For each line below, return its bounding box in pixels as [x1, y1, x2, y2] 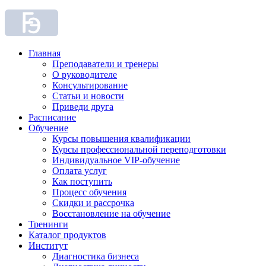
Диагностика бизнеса [52, 251, 139, 261]
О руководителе [52, 69, 117, 80]
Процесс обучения [52, 187, 126, 197]
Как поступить [52, 176, 112, 186]
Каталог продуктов [28, 230, 106, 240]
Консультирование [52, 80, 128, 90]
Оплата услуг [52, 166, 107, 176]
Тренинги [28, 219, 68, 229]
